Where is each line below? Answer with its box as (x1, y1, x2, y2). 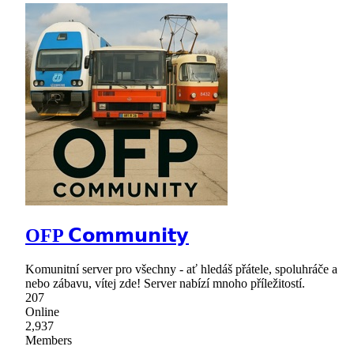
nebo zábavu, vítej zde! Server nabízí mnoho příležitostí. (25, 276, 305, 290)
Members (25, 333, 72, 347)
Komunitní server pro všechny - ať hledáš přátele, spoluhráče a (25, 262, 337, 276)
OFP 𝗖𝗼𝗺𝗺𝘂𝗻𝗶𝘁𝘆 (25, 224, 189, 246)
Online (25, 304, 59, 318)
